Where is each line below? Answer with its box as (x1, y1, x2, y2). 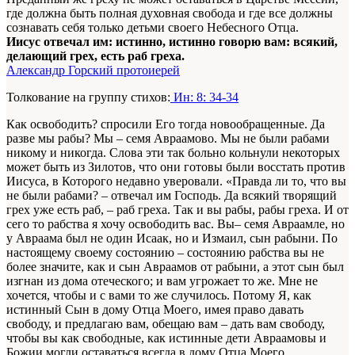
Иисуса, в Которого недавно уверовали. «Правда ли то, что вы (6, 174, 346, 188)
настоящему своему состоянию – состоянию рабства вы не (6, 245, 324, 259)
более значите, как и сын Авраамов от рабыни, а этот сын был (6, 259, 344, 273)
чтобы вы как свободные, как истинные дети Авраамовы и (6, 330, 326, 345)
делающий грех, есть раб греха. (6, 48, 185, 63)
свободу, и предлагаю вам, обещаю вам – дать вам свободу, (6, 316, 325, 330)
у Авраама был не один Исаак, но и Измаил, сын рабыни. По (6, 231, 338, 245)
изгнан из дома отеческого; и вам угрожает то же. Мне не (6, 273, 318, 288)
